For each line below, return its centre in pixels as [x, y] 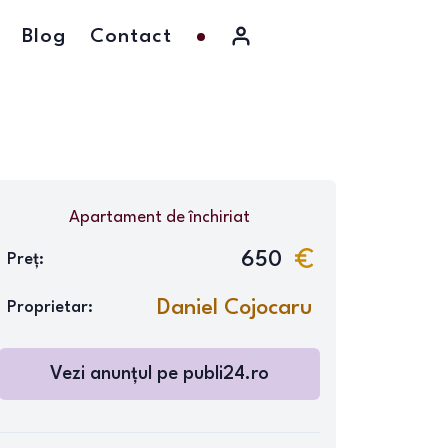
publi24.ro [225, 374]
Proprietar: [49, 307]
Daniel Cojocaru [234, 308]
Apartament [115, 217]
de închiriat [205, 217]
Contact [131, 37]
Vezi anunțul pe [116, 374]
